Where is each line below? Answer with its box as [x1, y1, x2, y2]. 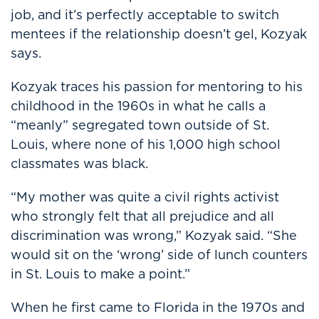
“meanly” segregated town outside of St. [11, 116, 269, 134]
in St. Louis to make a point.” [11, 265, 190, 283]
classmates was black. [11, 155, 148, 172]
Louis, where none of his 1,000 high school [11, 135, 281, 153]
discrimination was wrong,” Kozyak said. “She [11, 226, 297, 244]
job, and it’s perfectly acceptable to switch [11, 6, 279, 23]
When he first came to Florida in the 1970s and [11, 298, 305, 316]
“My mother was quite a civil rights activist [11, 188, 279, 206]
